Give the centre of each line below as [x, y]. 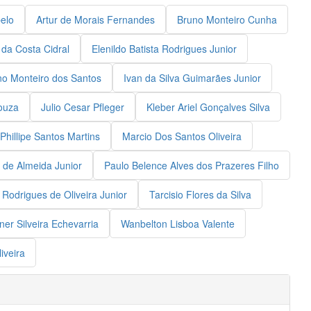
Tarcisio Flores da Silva [200, 194]
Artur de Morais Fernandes [95, 19]
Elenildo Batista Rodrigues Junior [164, 49]
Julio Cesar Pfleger [83, 107]
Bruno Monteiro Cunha [227, 19]
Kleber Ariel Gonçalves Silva [208, 107]
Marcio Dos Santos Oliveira [182, 136]
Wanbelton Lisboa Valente [178, 224]
